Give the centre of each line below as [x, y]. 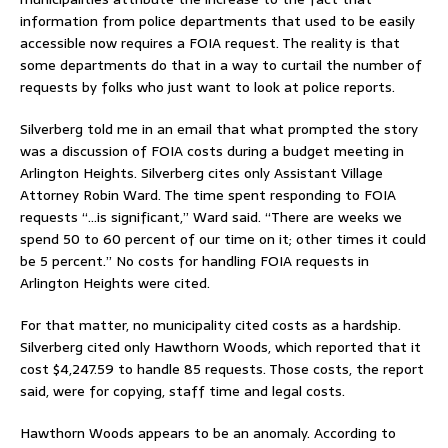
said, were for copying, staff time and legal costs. [182, 391]
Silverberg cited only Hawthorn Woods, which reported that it [220, 347]
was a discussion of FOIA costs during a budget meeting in [212, 151]
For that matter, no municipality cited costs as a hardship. [210, 325]
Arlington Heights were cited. [115, 283]
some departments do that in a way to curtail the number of [221, 65]
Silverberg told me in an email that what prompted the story [219, 129]
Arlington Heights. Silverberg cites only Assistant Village [201, 173]
